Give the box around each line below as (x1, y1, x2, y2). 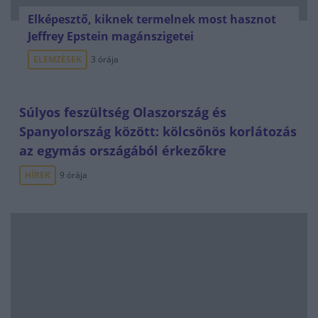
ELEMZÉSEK (33, 53, 82, 65)
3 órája (91, 53, 119, 65)
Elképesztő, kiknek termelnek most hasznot (28, 11, 276, 27)
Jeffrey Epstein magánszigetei (28, 28, 194, 44)
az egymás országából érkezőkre (19, 142, 226, 159)
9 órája (60, 169, 87, 181)
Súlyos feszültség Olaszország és (19, 104, 226, 121)
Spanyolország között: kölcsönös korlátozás (19, 123, 297, 140)
